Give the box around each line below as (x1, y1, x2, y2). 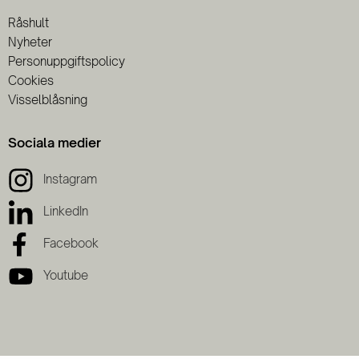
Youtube (43, 268, 88, 284)
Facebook (43, 236, 99, 252)
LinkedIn (43, 204, 88, 220)
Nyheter (8, 34, 52, 50)
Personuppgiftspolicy (8, 54, 125, 69)
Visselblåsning (8, 92, 87, 107)
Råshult (8, 15, 49, 30)
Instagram (43, 171, 97, 188)
